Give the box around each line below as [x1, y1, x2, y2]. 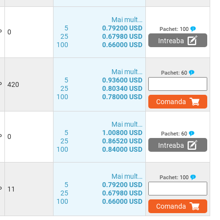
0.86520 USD [102, 137, 142, 145]
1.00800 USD [102, 129, 142, 137]
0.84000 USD [102, 145, 142, 153]
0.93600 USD [102, 76, 142, 84]
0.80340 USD [102, 84, 142, 92]
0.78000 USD [102, 93, 142, 101]
